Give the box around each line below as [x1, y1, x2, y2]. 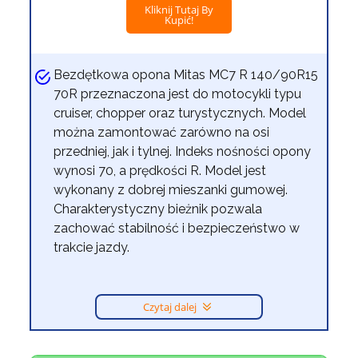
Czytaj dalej [142, 300, 199, 315]
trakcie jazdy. [54, 240, 130, 256]
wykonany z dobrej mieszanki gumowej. [54, 182, 288, 198]
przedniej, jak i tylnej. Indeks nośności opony [54, 144, 312, 160]
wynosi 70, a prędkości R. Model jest [54, 163, 267, 179]
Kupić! [164, 13, 193, 28]
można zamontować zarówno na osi [54, 125, 270, 141]
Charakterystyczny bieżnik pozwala [54, 201, 263, 217]
